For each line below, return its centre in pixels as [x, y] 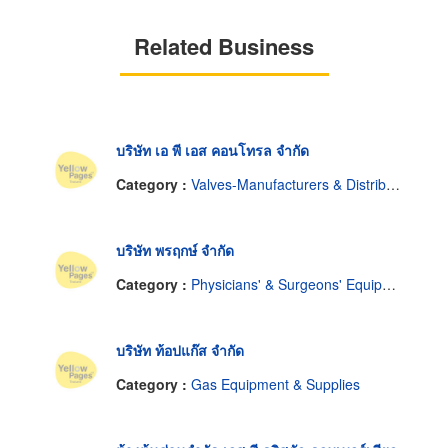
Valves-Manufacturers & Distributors [288, 183]
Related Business [224, 46]
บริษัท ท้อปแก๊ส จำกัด [180, 350]
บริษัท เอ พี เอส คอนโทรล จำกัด [212, 150]
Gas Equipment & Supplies [275, 383]
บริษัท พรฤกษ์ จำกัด [175, 250]
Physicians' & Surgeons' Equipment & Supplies [286, 283]
